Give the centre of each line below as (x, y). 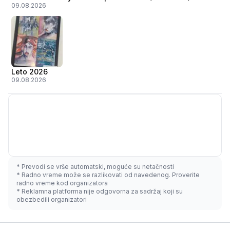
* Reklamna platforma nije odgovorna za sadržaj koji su (100, 191)
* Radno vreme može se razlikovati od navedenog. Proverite (108, 175)
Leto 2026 (30, 72)
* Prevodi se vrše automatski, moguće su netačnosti (95, 167)
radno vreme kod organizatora (62, 183)
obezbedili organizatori (52, 199)
